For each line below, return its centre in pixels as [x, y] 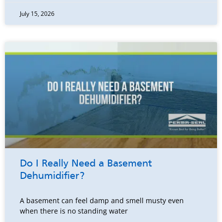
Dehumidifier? [52, 177]
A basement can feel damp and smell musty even [102, 201]
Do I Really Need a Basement [86, 164]
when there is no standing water [74, 211]
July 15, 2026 [37, 14]
